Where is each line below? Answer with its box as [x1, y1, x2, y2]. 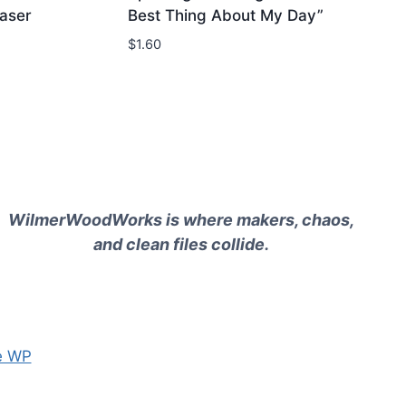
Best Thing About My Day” [128, 5, 324, 24]
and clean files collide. [93, 234, 269, 254]
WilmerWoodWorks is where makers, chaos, [8, 209, 354, 229]
